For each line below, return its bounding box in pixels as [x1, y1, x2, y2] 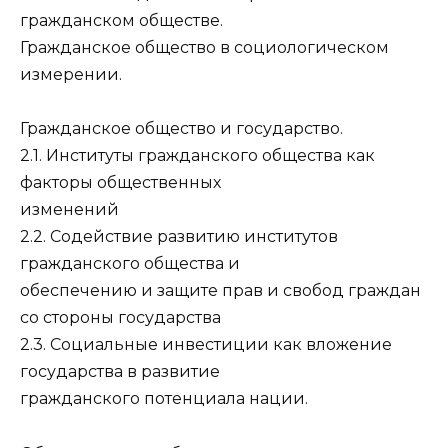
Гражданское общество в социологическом [20, 38, 389, 58]
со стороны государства [20, 308, 221, 328]
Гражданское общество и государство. [20, 119, 343, 139]
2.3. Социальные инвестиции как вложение [20, 335, 392, 355]
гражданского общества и [20, 254, 240, 274]
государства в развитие [20, 362, 220, 382]
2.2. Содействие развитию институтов [20, 227, 338, 247]
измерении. [20, 65, 122, 85]
